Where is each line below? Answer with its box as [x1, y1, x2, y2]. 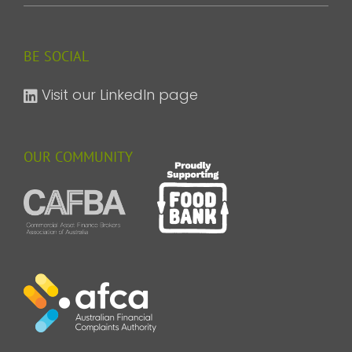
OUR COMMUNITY [24, 148, 133, 167]
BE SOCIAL [24, 47, 89, 66]
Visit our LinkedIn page [42, 85, 198, 105]
